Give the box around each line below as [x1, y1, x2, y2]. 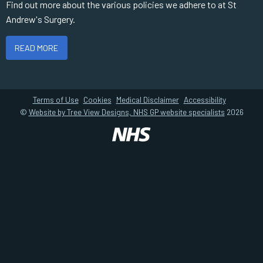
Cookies [83, 94, 112, 104]
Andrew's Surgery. [6, 14, 75, 25]
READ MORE [15, 42, 59, 53]
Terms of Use [32, 94, 79, 104]
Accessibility [183, 94, 226, 104]
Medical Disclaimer [116, 94, 179, 104]
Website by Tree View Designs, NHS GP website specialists [28, 106, 225, 117]
